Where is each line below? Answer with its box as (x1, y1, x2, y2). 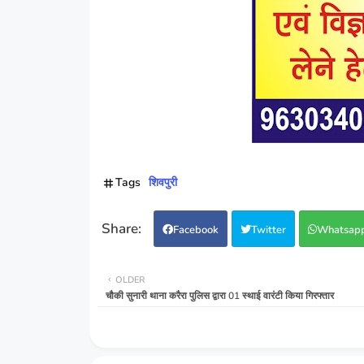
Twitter (250, 222, 286, 237)
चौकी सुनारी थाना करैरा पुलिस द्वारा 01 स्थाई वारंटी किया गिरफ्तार (105, 288, 334, 302)
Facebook (172, 222, 219, 237)
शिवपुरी (148, 174, 177, 190)
